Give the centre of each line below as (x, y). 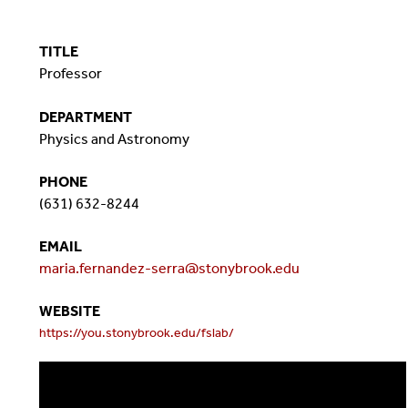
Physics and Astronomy (115, 138)
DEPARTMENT (85, 117)
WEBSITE (69, 311)
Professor (70, 73)
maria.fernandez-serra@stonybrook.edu (169, 268)
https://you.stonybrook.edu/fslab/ (136, 332)
